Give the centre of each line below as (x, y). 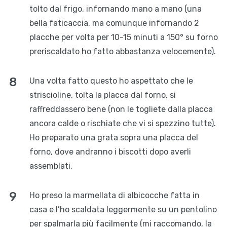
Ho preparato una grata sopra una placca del (113, 138)
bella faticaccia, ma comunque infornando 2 (114, 23)
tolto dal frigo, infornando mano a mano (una (115, 9)
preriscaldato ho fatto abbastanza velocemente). (122, 52)
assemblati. (51, 166)
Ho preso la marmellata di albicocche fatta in (114, 196)
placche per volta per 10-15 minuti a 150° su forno (123, 37)
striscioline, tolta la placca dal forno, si (102, 95)
